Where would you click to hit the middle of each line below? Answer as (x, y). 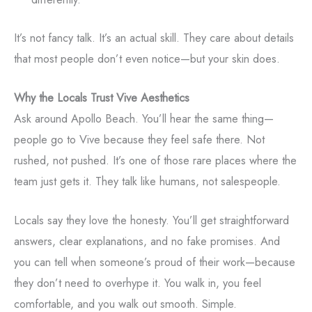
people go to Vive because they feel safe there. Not (139, 140)
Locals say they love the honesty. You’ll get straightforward (151, 220)
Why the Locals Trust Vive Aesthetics (102, 98)
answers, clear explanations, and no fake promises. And (147, 241)
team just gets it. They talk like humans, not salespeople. (147, 181)
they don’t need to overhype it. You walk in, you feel (138, 283)
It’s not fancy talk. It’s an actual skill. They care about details (154, 37)
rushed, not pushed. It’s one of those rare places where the (155, 161)
